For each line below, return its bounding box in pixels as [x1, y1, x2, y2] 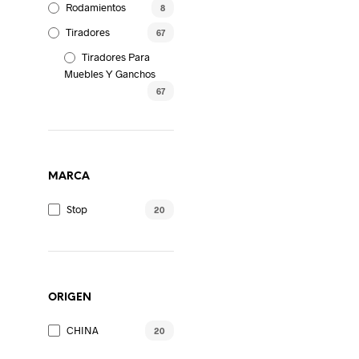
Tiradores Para [82, 50, 150, 63]
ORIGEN [48, 292, 91, 303]
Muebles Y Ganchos [64, 67, 155, 80]
